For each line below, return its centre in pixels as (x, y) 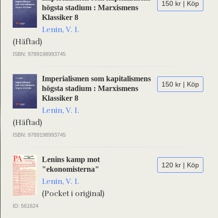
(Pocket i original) (73, 194)
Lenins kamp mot (71, 159)
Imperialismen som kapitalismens (96, 79)
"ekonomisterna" (71, 169)
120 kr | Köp (180, 165)
